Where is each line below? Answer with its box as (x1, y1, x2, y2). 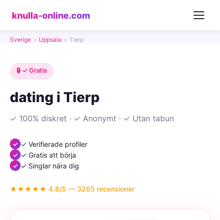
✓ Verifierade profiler (21, 139, 87, 148)
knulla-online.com (12, 10, 90, 21)
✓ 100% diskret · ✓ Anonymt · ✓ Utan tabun (10, 113, 174, 123)
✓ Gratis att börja (21, 150, 76, 159)
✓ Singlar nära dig (21, 161, 79, 170)
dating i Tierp (10, 89, 100, 106)
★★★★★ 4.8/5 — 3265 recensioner (10, 185, 135, 193)
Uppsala (39, 36, 61, 43)
